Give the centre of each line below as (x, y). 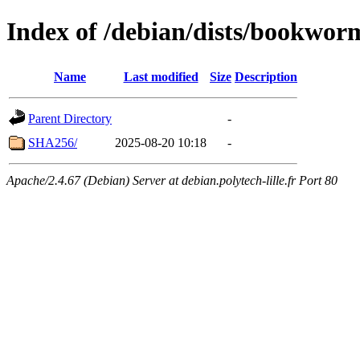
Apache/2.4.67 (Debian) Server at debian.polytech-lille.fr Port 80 (172, 180)
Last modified (161, 76)
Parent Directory (70, 118)
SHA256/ (53, 142)
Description (266, 76)
